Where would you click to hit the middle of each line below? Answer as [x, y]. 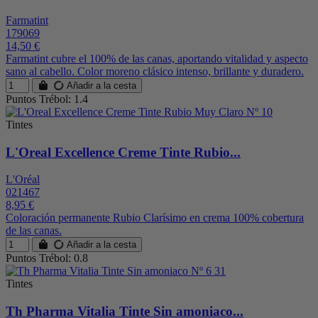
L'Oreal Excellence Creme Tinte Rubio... [123, 152]
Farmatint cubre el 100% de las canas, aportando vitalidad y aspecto [157, 58]
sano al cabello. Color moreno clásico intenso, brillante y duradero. [155, 71]
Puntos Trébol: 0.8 [47, 258]
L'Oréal [23, 180]
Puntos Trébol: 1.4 [47, 99]
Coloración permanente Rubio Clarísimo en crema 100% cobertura [155, 218]
